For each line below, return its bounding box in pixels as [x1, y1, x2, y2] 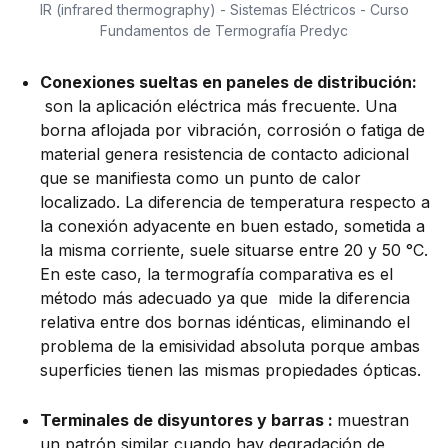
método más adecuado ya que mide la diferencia [40, 288, 410, 309]
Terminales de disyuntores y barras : [40, 410, 337, 431]
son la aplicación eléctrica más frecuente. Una [40, 96, 397, 117]
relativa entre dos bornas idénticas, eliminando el [40, 312, 410, 333]
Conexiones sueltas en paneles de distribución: [40, 72, 417, 93]
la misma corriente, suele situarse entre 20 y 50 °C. [40, 240, 428, 261]
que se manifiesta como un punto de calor [40, 168, 361, 189]
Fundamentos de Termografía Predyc [100, 21, 348, 39]
